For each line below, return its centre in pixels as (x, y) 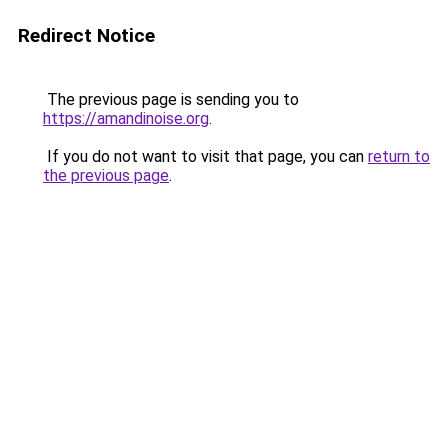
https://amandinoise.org (126, 118)
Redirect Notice (86, 35)
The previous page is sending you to (171, 99)
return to (399, 156)
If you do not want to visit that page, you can (205, 156)
